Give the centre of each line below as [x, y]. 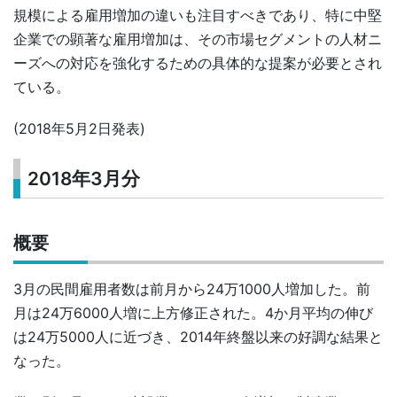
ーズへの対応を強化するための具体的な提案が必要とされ [198, 62]
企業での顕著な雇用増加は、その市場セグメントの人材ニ [198, 39]
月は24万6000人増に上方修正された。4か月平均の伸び [193, 313]
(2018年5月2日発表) [79, 128]
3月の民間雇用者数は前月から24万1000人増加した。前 [192, 289]
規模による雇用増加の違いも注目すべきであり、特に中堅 [198, 15]
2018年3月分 [84, 179]
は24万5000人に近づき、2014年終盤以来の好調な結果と [198, 337]
